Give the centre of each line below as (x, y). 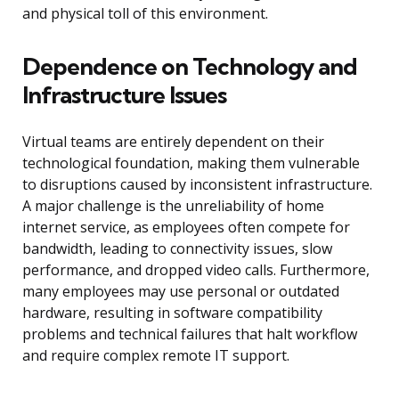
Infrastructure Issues (124, 95)
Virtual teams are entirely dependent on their (173, 142)
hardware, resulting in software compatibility (172, 313)
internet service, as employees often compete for (186, 228)
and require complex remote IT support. (156, 356)
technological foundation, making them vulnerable (191, 163)
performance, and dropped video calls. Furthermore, (196, 270)
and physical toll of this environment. (145, 14)
